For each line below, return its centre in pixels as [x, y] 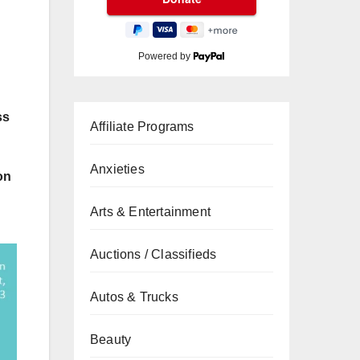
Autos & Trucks [134, 297]
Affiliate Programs [142, 127]
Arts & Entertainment [150, 212]
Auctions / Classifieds [153, 254]
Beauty [111, 340]
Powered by [166, 56]
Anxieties [117, 169]
